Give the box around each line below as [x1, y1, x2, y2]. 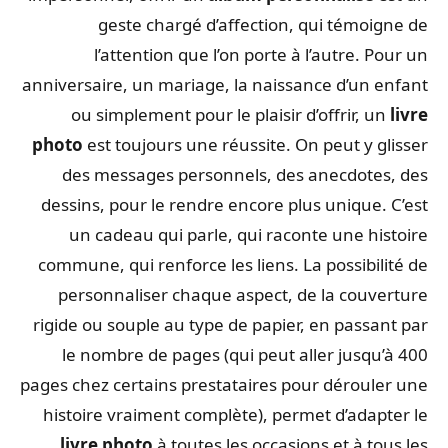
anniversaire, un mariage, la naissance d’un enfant [27, 72, 433, 96]
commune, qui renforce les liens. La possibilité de [43, 252, 433, 276]
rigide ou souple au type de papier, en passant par [38, 312, 433, 336]
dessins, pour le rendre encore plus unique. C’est [46, 192, 433, 216]
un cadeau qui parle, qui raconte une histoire [74, 222, 433, 246]
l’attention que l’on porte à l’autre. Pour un [99, 42, 433, 66]
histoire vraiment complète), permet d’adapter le [48, 402, 433, 426]
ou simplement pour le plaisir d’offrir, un [76, 102, 395, 126]
